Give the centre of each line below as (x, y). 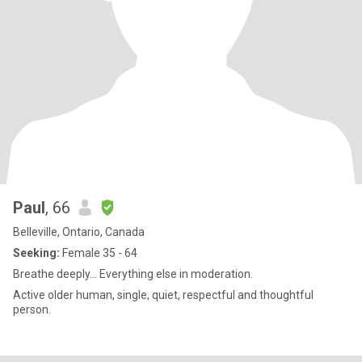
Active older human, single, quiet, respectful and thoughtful (163, 295)
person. (32, 309)
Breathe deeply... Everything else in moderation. (133, 274)
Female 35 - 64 (99, 253)
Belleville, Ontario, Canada (79, 232)
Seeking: (36, 253)
